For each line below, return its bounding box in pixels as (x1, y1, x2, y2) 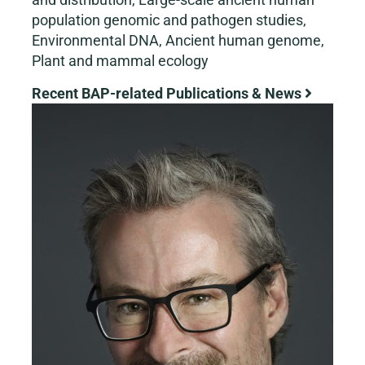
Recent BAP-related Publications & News (32, 85, 305, 102)
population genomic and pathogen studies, (32, 11, 306, 29)
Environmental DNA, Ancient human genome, (32, 32, 324, 49)
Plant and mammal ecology (32, 52, 209, 69)
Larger (31, 125, 73, 142)
